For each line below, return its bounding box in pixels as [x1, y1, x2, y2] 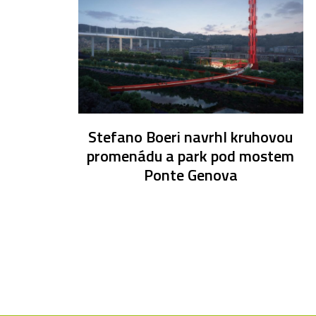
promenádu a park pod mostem [87, 143, 295, 168]
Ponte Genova [143, 162, 238, 187]
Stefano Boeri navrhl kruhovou [88, 124, 293, 149]
